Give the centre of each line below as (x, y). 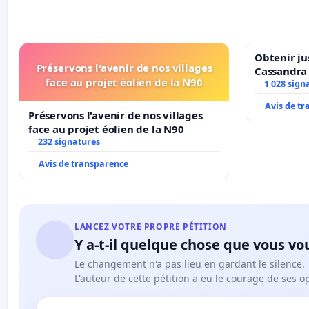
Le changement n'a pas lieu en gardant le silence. (190, 263)
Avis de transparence (83, 163)
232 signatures (69, 141)
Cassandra (281, 71)
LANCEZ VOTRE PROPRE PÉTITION (151, 226)
